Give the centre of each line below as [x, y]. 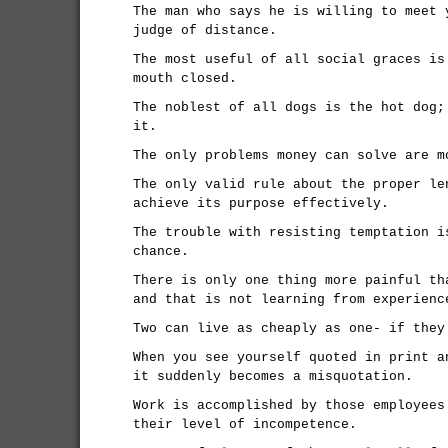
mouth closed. [185, 78]
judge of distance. [205, 30]
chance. [161, 251]
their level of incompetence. [245, 424]
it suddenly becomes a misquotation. [273, 376]
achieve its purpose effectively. [261, 203]
